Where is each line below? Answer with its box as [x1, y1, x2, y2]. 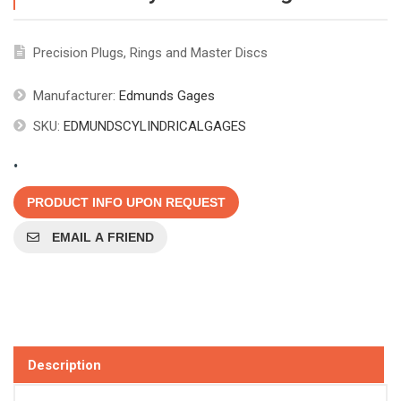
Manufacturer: [33, 88, 115, 105]
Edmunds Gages [119, 88, 215, 105]
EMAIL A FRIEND [48, 230, 154, 245]
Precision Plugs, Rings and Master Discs [33, 45, 268, 62]
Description [28, 356, 101, 373]
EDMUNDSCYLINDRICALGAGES [64, 118, 246, 135]
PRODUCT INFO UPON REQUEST [27, 195, 226, 210]
